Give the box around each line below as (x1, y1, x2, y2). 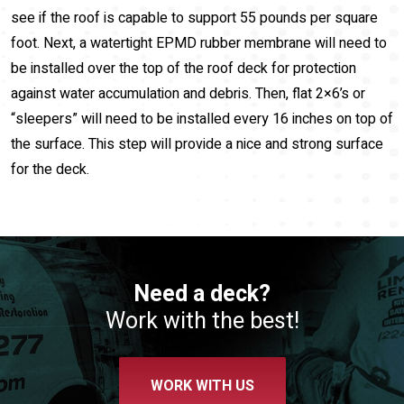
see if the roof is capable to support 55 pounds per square (11, 7, 378, 29)
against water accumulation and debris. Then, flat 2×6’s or (11, 83, 365, 105)
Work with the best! (105, 305, 299, 338)
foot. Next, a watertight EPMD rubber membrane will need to (11, 32, 387, 54)
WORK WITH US (150, 375, 254, 397)
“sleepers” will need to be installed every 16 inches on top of (11, 108, 393, 130)
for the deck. (11, 159, 89, 180)
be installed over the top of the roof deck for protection (11, 58, 356, 79)
